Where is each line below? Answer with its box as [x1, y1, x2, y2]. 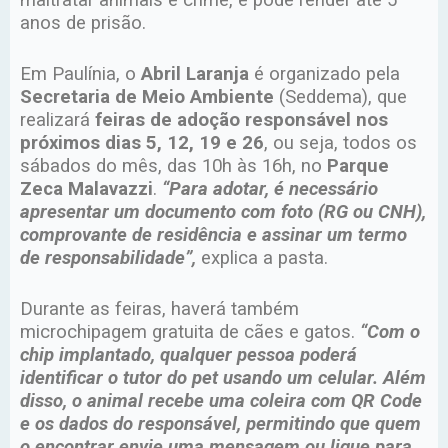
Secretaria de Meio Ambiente [20, 86, 274, 109]
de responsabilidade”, [20, 247, 196, 270]
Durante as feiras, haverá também [20, 298, 299, 321]
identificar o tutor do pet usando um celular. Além [20, 367, 426, 390]
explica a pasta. [196, 247, 328, 270]
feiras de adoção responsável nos [95, 109, 388, 132]
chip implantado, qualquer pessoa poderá [20, 344, 357, 367]
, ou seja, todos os [264, 132, 417, 155]
